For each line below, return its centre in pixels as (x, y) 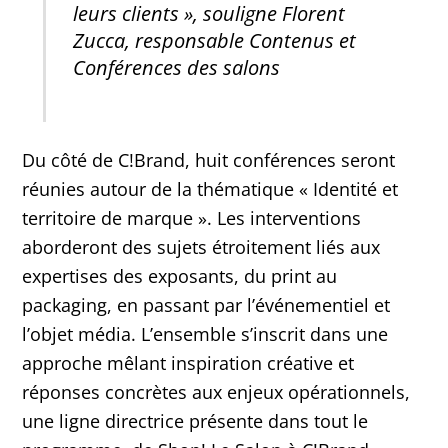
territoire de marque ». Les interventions (192, 218)
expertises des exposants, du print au (180, 276)
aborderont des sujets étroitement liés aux (201, 247)
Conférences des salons (177, 67)
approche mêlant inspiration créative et (188, 363)
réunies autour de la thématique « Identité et (210, 189)
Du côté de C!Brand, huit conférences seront (209, 160)
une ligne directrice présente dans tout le (195, 421)
